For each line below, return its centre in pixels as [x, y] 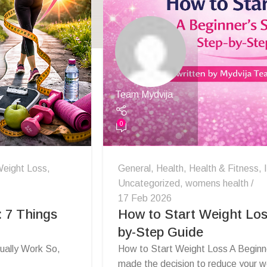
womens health [217, 183]
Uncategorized [149, 183]
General [134, 168]
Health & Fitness [224, 168]
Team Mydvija [144, 95]
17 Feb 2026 [145, 198]
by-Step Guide [161, 232]
